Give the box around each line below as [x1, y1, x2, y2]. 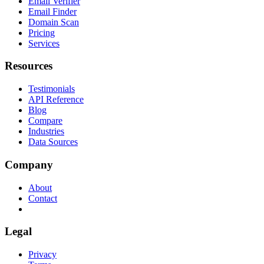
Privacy [28, 249, 57, 259]
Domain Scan [28, 16, 79, 27]
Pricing [28, 27, 55, 38]
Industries [28, 126, 64, 137]
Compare [28, 115, 62, 126]
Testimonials [28, 84, 75, 94]
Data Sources [28, 137, 78, 147]
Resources [5, 60, 52, 72]
